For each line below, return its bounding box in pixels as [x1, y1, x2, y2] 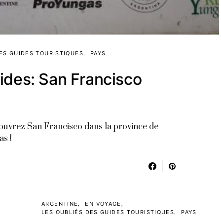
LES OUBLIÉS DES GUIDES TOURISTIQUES [41, 208, 175, 216]
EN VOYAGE [85, 200, 121, 207]
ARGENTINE [41, 200, 78, 207]
